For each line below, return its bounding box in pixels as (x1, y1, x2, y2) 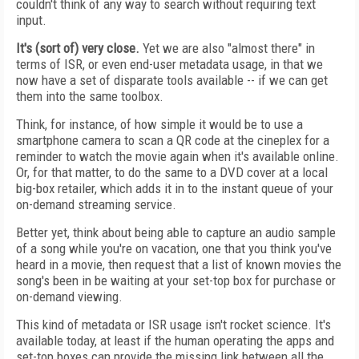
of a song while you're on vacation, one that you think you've (16, 240, 332, 256)
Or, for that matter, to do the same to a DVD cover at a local (16, 164, 328, 180)
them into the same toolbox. (16, 88, 163, 104)
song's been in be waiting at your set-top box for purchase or (16, 272, 336, 288)
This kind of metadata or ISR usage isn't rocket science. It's (16, 317, 331, 333)
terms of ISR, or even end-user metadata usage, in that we (16, 56, 323, 72)
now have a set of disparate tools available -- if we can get (16, 72, 328, 88)
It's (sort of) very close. (16, 40, 139, 56)
